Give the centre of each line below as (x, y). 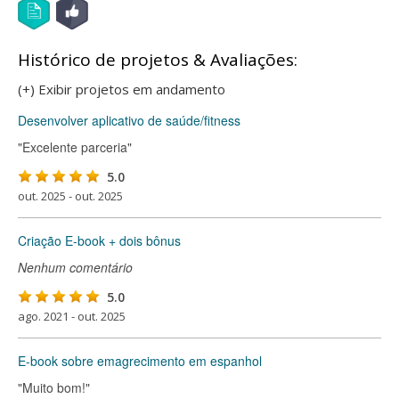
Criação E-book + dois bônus (99, 240)
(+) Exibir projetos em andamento (122, 89)
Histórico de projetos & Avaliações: (158, 60)
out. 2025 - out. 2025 (70, 196)
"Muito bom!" (54, 387)
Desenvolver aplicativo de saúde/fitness (129, 120)
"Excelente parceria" (75, 147)
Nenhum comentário (75, 267)
